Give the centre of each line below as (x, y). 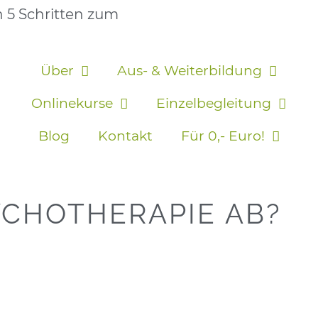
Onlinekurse (72, 104)
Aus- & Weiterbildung (190, 71)
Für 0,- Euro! (223, 136)
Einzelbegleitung (214, 104)
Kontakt (125, 136)
